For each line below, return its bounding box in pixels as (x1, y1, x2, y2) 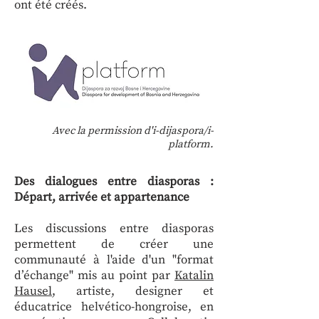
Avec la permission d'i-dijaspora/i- (52, 124, 214, 137)
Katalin (174, 268, 214, 283)
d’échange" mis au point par (14, 268, 174, 283)
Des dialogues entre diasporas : (14, 174, 214, 189)
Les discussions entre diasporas (14, 221, 214, 236)
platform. (168, 137, 214, 151)
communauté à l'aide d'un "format (14, 252, 214, 268)
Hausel (14, 283, 52, 299)
